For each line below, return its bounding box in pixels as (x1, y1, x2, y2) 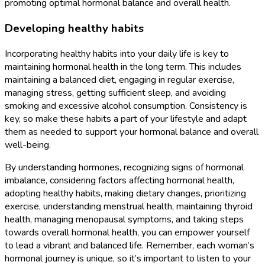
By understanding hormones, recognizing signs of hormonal (5, 160, 244, 174)
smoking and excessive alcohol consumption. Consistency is (5, 99, 247, 112)
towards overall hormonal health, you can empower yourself (5, 225, 250, 239)
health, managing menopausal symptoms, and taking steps (5, 212, 244, 226)
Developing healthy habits (5, 20, 144, 36)
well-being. (5, 138, 51, 151)
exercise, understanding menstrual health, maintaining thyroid (5, 199, 253, 213)
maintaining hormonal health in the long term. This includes (5, 60, 241, 73)
